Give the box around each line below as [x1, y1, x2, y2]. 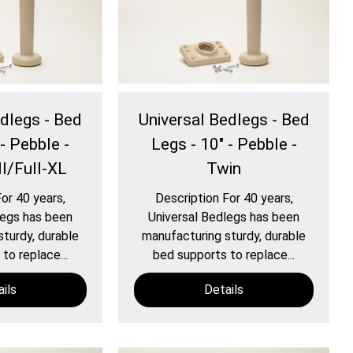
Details [204, 282, 244, 298]
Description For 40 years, [154, 191, 293, 206]
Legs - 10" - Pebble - [150, 135, 297, 154]
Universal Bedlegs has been [148, 210, 300, 225]
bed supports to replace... [153, 247, 295, 263]
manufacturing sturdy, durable [142, 229, 307, 244]
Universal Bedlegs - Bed [138, 110, 310, 130]
